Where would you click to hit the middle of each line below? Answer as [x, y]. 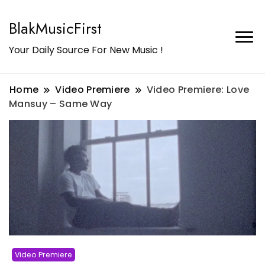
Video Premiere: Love [198, 90]
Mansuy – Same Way [61, 104]
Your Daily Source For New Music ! [86, 50]
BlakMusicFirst [55, 28]
